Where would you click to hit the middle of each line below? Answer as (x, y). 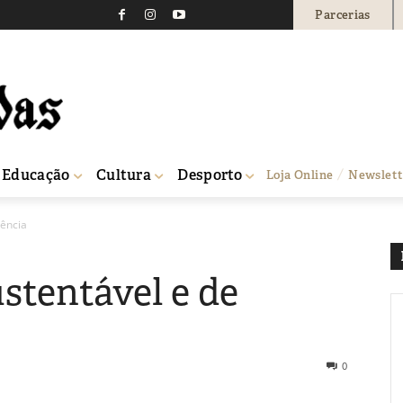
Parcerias (343, 14)
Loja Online (300, 175)
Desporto (210, 175)
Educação (36, 175)
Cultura (124, 175)
